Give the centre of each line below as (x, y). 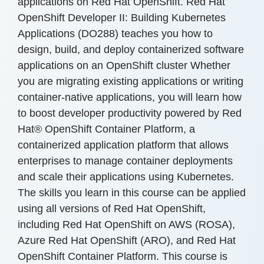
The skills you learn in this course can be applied (132, 193)
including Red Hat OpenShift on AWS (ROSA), (126, 225)
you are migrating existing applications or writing (131, 82)
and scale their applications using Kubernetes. (126, 177)
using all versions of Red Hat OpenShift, (112, 209)
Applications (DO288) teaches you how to (115, 34)
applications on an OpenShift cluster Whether (124, 66)
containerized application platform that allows (123, 145)
